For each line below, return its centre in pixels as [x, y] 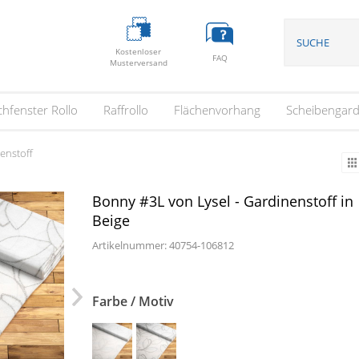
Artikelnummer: [130, 245]
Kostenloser [139, 51]
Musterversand [138, 62]
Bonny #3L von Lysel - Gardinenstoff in [222, 201]
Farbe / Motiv [133, 301]
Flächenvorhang [217, 109]
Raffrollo [125, 109]
